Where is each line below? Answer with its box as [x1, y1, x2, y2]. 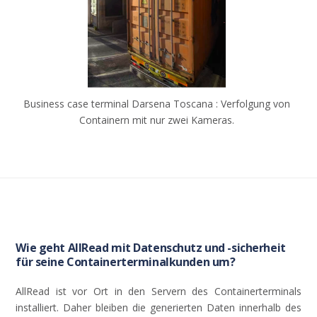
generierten [149, 301, 202, 315]
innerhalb [238, 301, 281, 315]
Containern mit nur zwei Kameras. [79, 113, 234, 127]
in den [108, 284, 151, 299]
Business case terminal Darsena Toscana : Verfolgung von [23, 97, 290, 111]
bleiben [96, 301, 129, 315]
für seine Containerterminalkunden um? [16, 254, 236, 270]
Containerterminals [214, 284, 301, 299]
